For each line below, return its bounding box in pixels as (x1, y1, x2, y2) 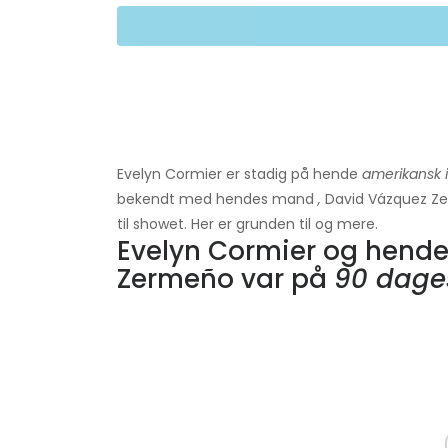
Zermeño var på (117, 261, 334, 298)
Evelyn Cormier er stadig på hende (117, 164, 362, 185)
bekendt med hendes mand (117, 189, 318, 210)
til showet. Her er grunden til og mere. (117, 214, 378, 235)
